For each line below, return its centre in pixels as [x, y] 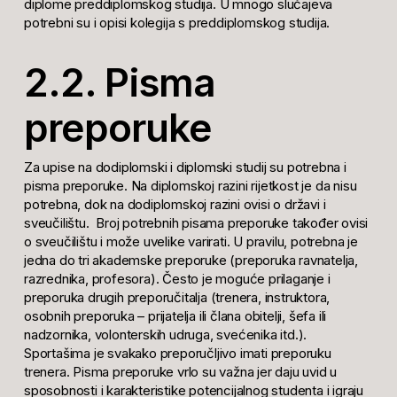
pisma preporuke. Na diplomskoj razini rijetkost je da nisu [190, 186]
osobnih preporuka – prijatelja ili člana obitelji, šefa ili [175, 316]
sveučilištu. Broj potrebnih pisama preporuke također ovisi [196, 223]
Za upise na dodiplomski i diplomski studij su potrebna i [185, 167]
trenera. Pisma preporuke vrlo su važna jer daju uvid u [180, 372]
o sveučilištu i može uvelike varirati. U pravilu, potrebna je [191, 242]
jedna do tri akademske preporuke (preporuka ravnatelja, [191, 261]
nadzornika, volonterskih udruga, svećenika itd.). [165, 335]
